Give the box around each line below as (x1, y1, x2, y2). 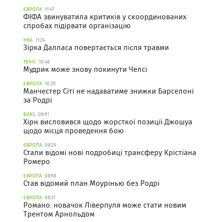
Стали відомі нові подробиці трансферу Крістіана (23, 147, 196, 158)
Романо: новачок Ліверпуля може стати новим (23, 199, 186, 211)
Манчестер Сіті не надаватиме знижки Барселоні (23, 85, 194, 97)
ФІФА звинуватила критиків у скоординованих (23, 11, 186, 22)
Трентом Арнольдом (23, 208, 95, 220)
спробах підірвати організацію (23, 20, 131, 31)
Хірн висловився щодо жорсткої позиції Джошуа (23, 116, 192, 127)
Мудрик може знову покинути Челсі (23, 63, 147, 75)
